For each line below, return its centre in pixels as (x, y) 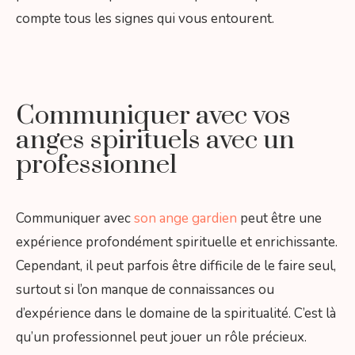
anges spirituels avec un (155, 140)
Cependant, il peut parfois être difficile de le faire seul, (176, 265)
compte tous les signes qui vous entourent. (145, 19)
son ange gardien (185, 218)
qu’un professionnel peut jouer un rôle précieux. (163, 337)
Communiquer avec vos (153, 115)
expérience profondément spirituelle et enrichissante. (177, 242)
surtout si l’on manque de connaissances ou (145, 289)
